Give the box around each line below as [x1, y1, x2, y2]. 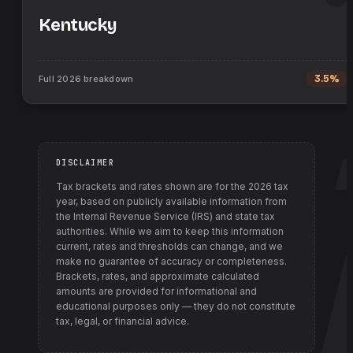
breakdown [81, 73, 134, 84]
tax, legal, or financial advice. [56, 315, 189, 327]
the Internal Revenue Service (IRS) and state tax [56, 210, 275, 222]
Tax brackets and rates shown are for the [56, 180, 248, 192]
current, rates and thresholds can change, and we [56, 240, 283, 252]
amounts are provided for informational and [56, 285, 257, 297]
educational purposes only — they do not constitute [56, 300, 295, 312]
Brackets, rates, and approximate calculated [56, 270, 259, 282]
